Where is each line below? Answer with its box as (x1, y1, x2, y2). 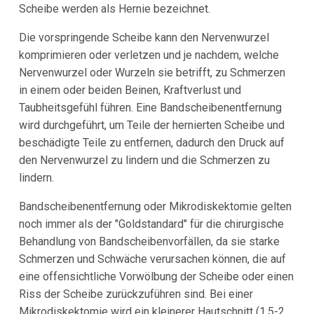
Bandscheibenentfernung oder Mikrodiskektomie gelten (18, 200, 292, 214)
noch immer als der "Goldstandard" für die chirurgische (18, 217, 284, 231)
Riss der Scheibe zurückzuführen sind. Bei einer (18, 287, 253, 301)
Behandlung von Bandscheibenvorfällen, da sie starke (18, 235, 280, 249)
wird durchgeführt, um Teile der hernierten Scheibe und (18, 118, 285, 132)
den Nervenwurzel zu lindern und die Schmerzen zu (18, 153, 270, 168)
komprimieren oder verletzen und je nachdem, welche (18, 48, 279, 62)
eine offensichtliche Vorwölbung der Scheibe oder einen (18, 270, 294, 284)
